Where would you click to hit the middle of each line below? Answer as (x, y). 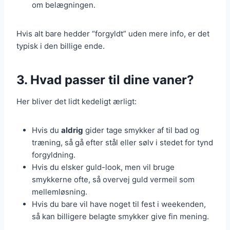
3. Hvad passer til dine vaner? (105, 80)
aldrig (72, 130)
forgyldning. (54, 155)
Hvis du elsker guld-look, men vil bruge (103, 167)
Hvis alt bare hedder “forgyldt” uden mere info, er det (113, 34)
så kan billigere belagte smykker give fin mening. (120, 217)
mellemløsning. (60, 192)
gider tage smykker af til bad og (141, 130)
